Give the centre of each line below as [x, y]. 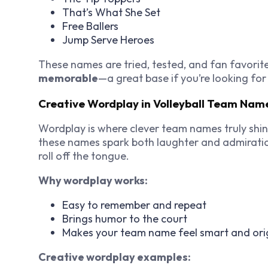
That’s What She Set [111, 12]
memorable [68, 78]
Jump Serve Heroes [108, 39]
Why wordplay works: [93, 181]
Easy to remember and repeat [134, 205]
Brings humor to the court [125, 219]
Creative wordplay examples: [115, 257]
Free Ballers [90, 26]
